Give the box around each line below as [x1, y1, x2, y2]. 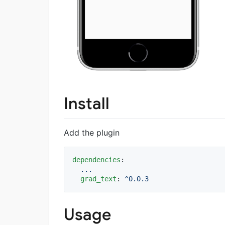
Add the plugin [64, 128, 120, 138]
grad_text [80, 175, 117, 183]
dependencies [72, 156, 121, 164]
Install [64, 93, 109, 114]
